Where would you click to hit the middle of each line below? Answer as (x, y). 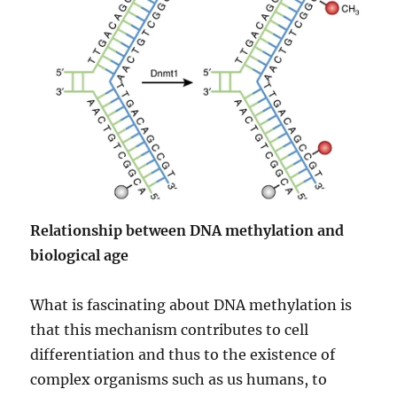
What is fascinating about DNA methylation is (191, 305)
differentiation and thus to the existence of (183, 354)
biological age (80, 255)
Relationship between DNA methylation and (187, 230)
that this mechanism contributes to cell (170, 330)
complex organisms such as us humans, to (179, 379)
